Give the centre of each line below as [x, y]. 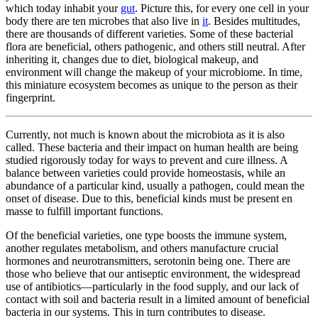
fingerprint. [31, 98]
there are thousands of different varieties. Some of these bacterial [149, 34]
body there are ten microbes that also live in [104, 21]
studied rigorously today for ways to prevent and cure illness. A [147, 160]
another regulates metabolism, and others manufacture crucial [142, 248]
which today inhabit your [63, 9]
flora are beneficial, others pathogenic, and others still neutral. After [155, 47]
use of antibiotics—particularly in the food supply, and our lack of [152, 287]
